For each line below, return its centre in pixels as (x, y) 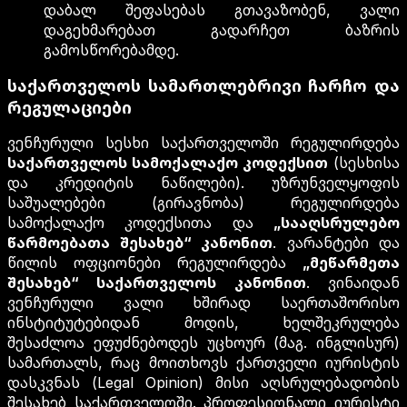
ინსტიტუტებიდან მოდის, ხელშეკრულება (203, 323)
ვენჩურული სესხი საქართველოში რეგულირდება (203, 143)
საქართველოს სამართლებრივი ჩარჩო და (203, 86)
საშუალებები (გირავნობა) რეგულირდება (203, 203)
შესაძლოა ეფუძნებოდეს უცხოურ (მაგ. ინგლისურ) (203, 343)
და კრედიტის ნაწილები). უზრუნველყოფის (203, 183)
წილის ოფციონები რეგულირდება (155, 263)
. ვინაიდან (353, 283)
